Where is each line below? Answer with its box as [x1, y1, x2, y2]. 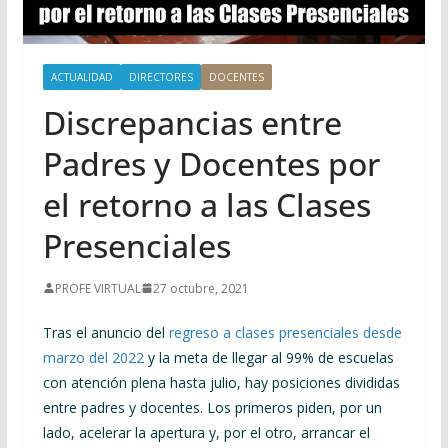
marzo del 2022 [42, 347, 144, 367]
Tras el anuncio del [42, 322, 169, 342]
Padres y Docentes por [42, 141, 380, 185]
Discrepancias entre [42, 100, 342, 144]
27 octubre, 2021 [152, 279, 249, 297]
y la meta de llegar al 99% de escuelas [143, 347, 394, 367]
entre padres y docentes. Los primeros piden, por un [42, 397, 382, 417]
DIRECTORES [128, 69, 193, 84]
